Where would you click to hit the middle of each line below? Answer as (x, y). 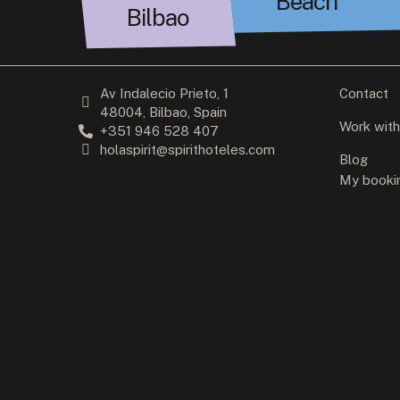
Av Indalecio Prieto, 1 (165, 94)
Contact (364, 94)
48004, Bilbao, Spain (164, 112)
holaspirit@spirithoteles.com (188, 150)
